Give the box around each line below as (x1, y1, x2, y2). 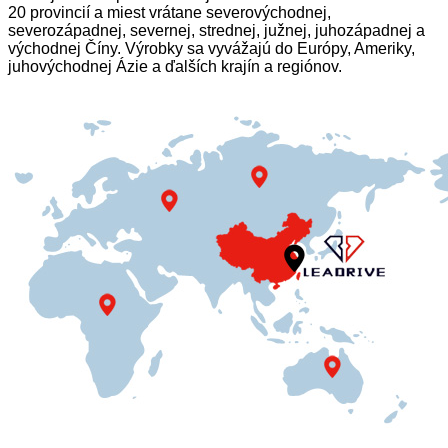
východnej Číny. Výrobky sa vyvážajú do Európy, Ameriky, (8, 39, 415, 57)
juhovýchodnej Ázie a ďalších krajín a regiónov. (8, 57, 342, 75)
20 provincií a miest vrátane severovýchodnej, (8, 3, 331, 21)
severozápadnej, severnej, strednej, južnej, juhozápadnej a (8, 21, 425, 39)
